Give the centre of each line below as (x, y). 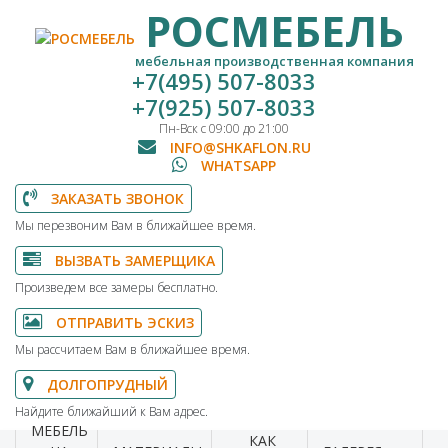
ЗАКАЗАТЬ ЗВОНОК (115, 198)
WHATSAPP (236, 165)
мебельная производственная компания (274, 61)
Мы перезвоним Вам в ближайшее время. (135, 225)
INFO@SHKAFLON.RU (238, 147)
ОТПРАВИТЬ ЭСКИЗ (123, 322)
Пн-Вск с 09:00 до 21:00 (224, 128)
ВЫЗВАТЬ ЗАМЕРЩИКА (133, 260)
